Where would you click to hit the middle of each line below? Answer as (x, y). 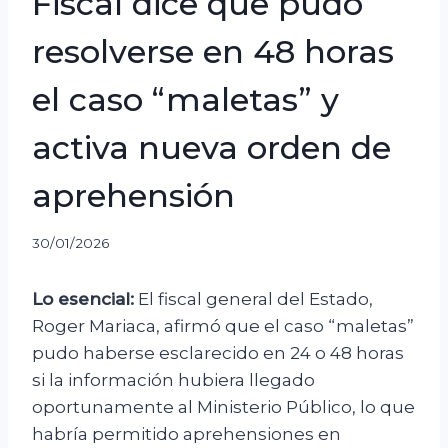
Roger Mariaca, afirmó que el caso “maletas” (223, 326)
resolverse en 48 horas (213, 51)
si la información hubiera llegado (173, 380)
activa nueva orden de (211, 147)
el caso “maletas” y (185, 99)
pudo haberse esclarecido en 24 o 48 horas (218, 353)
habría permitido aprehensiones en (186, 434)
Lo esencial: (83, 299)
